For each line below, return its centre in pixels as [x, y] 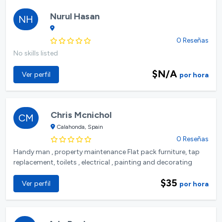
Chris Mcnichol [81, 115]
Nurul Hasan [75, 16]
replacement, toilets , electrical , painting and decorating [103, 162]
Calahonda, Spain [80, 127]
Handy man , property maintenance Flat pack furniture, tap [107, 152]
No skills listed [36, 53]
